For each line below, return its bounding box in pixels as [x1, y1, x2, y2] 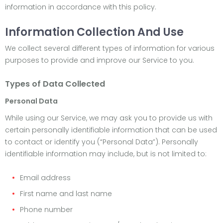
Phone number [20, 205, 73, 215]
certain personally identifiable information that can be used [5, 125, 217, 135]
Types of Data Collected [5, 78, 105, 90]
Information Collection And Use [5, 24, 184, 40]
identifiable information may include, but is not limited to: [5, 149, 207, 159]
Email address [20, 173, 71, 183]
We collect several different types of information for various [5, 43, 215, 53]
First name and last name [20, 189, 112, 199]
